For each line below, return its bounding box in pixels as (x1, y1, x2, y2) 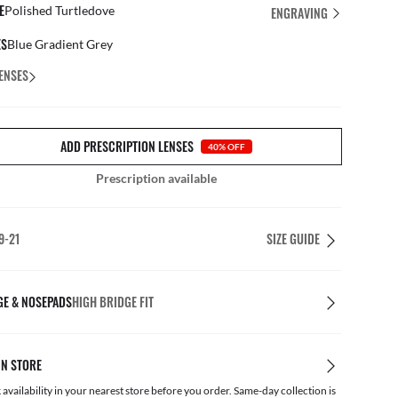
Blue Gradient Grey (7, 36, 113, 52)
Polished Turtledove (4, 3, 115, 18)
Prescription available (96, 171, 217, 186)
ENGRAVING (271, 4, 330, 22)
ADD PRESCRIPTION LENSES (60, 137, 194, 155)
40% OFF (208, 141, 245, 152)
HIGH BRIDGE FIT (72, 292, 154, 311)
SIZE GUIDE (267, 229, 320, 248)
